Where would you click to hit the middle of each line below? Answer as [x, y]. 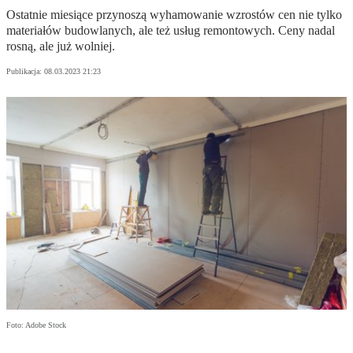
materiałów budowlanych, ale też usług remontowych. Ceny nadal [171, 31]
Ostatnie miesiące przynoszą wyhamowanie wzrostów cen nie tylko [174, 15]
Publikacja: [25, 72]
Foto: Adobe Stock [36, 325]
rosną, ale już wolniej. [61, 46]
